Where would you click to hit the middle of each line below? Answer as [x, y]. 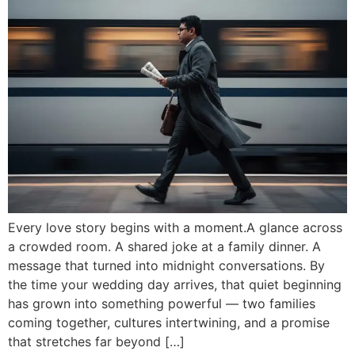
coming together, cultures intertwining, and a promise [169, 323]
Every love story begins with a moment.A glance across [175, 228]
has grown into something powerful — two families [162, 304]
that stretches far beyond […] [96, 342]
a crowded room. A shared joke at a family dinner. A [164, 247]
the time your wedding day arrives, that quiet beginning [175, 285]
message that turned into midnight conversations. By [166, 266]
